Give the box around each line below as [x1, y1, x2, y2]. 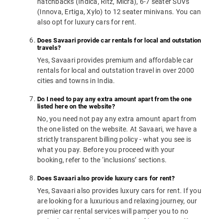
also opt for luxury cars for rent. [37, 18, 137, 26]
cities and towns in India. [37, 77, 115, 85]
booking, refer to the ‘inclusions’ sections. [37, 156, 167, 164]
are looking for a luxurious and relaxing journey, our [37, 197, 197, 205]
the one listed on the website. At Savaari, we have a [37, 125, 197, 133]
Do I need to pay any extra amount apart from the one [37, 95, 192, 103]
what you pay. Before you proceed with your [37, 146, 175, 154]
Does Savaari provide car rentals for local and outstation [37, 37, 201, 44]
